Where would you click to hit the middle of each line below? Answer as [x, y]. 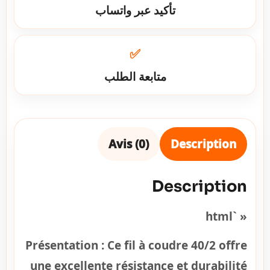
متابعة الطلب [135, 77]
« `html [240, 216]
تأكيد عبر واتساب [135, 10]
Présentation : [65, 246]
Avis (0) [129, 144]
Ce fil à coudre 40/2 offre [176, 246]
